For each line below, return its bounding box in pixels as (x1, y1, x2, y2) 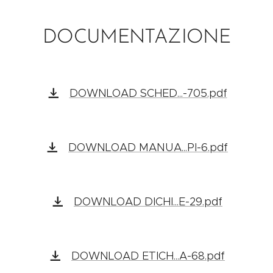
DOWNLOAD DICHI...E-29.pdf (74, 195, 222, 209)
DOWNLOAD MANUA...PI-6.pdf (68, 141, 228, 155)
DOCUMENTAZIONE (42, 28, 231, 48)
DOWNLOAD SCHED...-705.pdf (69, 87, 227, 101)
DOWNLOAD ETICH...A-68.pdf (71, 249, 225, 263)
